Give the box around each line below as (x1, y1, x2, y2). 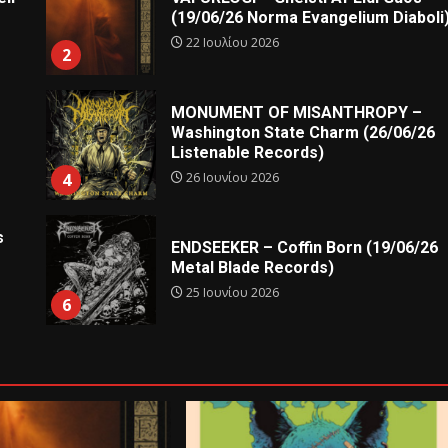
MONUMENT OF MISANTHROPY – (171, 102, 423, 122)
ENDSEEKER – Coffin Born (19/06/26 (171, 237, 439, 257)
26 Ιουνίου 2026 (183, 168, 280, 186)
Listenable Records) (171, 142, 325, 162)
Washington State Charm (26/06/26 (171, 122, 436, 142)
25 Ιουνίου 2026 (183, 283, 280, 301)
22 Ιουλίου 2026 (183, 33, 280, 51)
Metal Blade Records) (171, 257, 335, 277)
